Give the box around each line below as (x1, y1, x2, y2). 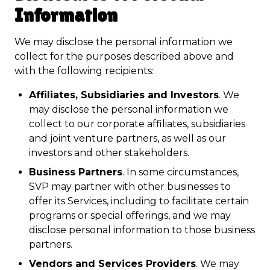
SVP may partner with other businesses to (29, 181, 231, 192)
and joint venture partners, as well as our (29, 133, 226, 144)
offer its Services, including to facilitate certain (29, 195, 249, 207)
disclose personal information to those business (29, 224, 255, 236)
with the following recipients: (14, 65, 154, 77)
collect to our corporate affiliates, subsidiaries (29, 118, 245, 130)
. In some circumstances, (122, 166, 239, 178)
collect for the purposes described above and (14, 51, 234, 62)
